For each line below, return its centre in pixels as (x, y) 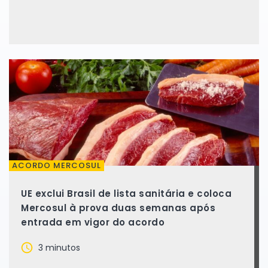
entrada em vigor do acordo (93, 222)
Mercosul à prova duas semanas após (118, 208)
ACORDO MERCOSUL (57, 165)
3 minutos (58, 248)
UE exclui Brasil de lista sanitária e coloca (126, 194)
